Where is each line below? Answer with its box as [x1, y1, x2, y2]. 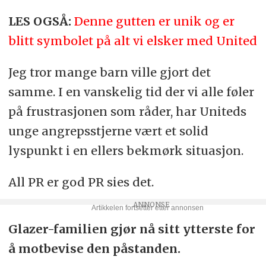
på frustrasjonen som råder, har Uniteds [8, 104, 246, 119]
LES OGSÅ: [8, 14, 71, 29]
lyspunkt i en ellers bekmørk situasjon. [8, 143, 243, 159]
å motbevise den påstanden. [8, 241, 183, 256]
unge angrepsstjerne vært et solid [8, 123, 208, 139]
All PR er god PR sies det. [8, 175, 154, 190]
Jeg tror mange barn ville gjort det [8, 65, 211, 80]
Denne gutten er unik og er [74, 14, 235, 29]
